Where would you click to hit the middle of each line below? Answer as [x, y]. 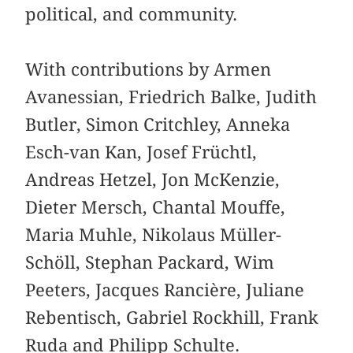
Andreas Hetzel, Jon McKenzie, [153, 180]
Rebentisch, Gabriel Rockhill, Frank [172, 318]
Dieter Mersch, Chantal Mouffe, [156, 208]
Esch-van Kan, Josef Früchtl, [141, 152]
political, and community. [132, 15]
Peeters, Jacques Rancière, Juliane [165, 290]
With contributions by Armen [149, 70]
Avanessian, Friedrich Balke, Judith [171, 97]
